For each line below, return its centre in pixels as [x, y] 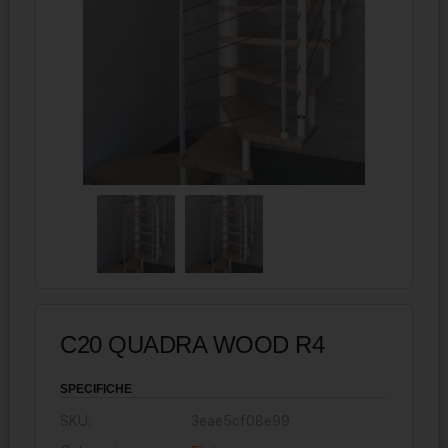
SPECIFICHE [96, 388]
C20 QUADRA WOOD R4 [192, 344]
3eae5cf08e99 [241, 420]
